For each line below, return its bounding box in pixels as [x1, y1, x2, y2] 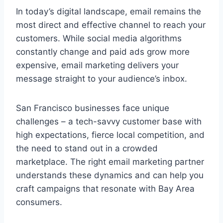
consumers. [16, 197, 62, 208]
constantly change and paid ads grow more [16, 47, 190, 57]
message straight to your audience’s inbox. [16, 74, 187, 84]
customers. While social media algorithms [16, 33, 182, 44]
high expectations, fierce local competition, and [16, 130, 205, 140]
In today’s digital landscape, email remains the [16, 6, 201, 17]
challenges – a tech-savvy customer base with [16, 116, 202, 127]
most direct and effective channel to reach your [16, 20, 206, 30]
